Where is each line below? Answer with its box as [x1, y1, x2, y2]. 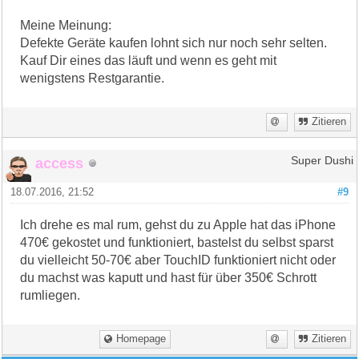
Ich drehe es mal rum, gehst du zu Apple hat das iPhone [20, 217, 337, 232]
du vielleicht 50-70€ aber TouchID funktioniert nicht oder [20, 252, 337, 267]
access [35, 154, 84, 171]
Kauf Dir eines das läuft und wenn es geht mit [20, 53, 277, 67]
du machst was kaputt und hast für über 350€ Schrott [20, 270, 317, 284]
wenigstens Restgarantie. [20, 71, 165, 85]
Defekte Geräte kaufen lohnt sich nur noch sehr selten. [20, 35, 328, 50]
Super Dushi [290, 154, 353, 167]
